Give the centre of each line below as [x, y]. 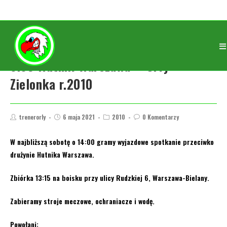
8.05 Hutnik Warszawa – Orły [90, 66]
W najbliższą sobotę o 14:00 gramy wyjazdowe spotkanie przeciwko [112, 142]
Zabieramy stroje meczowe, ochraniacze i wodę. [82, 201]
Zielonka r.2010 [51, 84]
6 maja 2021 [79, 117]
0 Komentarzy [161, 117]
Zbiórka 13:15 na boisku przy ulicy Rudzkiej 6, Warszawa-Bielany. [110, 178]
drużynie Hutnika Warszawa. [52, 154]
